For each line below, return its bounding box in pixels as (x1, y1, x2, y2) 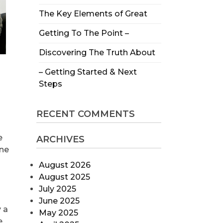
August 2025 (38, 172, 90, 182)
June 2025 (38, 196, 80, 206)
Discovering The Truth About (38, 47, 155, 57)
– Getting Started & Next (38, 67, 137, 77)
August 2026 (38, 160, 91, 170)
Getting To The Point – (38, 28, 129, 38)
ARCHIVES (36, 133, 85, 145)
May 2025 (38, 208, 78, 218)
